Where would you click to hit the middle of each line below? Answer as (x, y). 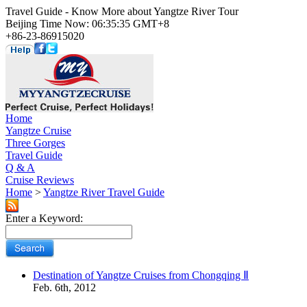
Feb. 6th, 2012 (64, 287)
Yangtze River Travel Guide (104, 192)
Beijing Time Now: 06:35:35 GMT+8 (87, 24)
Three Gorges (35, 143)
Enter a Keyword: (44, 218)
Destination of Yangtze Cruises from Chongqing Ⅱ (141, 275)
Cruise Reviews (40, 180)
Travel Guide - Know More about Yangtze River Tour (122, 11)
